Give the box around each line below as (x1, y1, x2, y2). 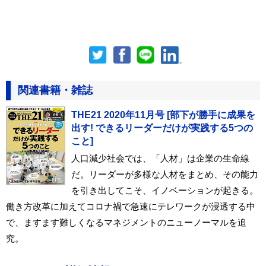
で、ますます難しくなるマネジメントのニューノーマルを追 (6, 217, 246, 227)
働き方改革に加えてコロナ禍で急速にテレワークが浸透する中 (6, 201, 255, 211)
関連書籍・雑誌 (18, 84, 93, 96)
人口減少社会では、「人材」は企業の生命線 (71, 153, 249, 163)
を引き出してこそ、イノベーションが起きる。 (71, 185, 258, 195)
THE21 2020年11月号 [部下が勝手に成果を (71, 109, 255, 120)
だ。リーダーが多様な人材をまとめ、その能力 (71, 169, 258, 179)
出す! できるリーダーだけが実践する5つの (71, 122, 253, 133)
